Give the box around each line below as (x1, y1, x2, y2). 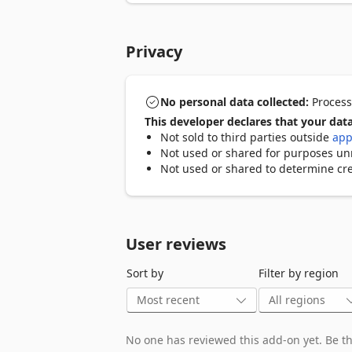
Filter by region (258, 266, 339, 280)
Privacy (126, 41, 182, 62)
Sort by (126, 266, 163, 280)
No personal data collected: (160, 94, 309, 109)
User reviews (126, 233, 226, 255)
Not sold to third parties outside (160, 130, 332, 145)
